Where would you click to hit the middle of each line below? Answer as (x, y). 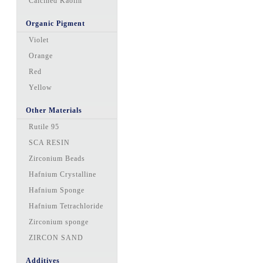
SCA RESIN (50, 143)
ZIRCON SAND (56, 238)
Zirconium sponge (59, 222)
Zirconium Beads (57, 159)
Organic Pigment (56, 23)
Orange (41, 56)
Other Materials (54, 110)
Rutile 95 (44, 127)
